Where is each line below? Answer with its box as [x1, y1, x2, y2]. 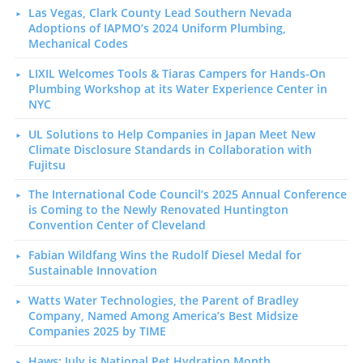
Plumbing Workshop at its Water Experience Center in [28, 80, 327, 96]
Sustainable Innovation [28, 263, 157, 279]
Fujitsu [28, 156, 66, 173]
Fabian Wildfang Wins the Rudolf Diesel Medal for [28, 247, 301, 263]
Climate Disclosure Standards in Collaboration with [28, 141, 312, 157]
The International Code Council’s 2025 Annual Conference [28, 186, 347, 203]
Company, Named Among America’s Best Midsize [28, 307, 298, 323]
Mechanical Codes [28, 36, 128, 52]
